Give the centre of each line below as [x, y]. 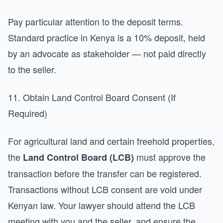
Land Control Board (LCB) [78, 157]
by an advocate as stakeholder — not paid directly [107, 53]
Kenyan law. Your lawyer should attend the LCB [102, 205]
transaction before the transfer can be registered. [105, 173]
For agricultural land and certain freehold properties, [111, 141]
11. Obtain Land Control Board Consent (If [92, 97]
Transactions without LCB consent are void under [105, 189]
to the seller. [32, 69]
